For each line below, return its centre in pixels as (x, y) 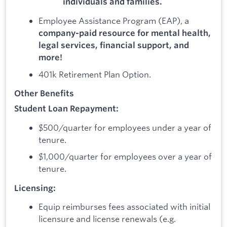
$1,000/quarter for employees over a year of (125, 157)
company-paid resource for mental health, (125, 33)
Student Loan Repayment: (66, 108)
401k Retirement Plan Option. (95, 74)
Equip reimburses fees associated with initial (124, 207)
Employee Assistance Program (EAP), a (114, 21)
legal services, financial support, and (114, 45)
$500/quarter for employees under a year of (125, 127)
